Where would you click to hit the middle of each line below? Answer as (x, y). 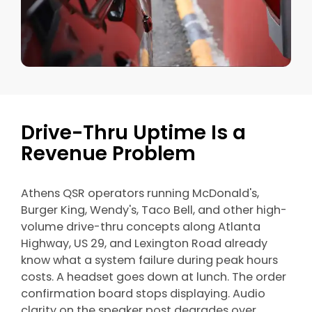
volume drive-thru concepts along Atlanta (141, 227)
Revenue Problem (108, 154)
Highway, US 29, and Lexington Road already (144, 243)
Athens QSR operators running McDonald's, (140, 193)
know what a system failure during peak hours (149, 260)
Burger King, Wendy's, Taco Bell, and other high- (154, 210)
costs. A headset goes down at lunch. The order (154, 277)
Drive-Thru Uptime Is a (133, 133)
